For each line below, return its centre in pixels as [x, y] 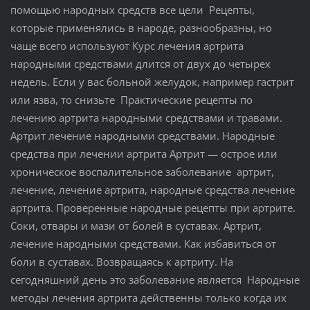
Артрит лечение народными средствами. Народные [142, 135]
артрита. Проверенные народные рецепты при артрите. [153, 207]
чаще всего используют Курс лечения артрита [127, 45]
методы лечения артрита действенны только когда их [148, 297]
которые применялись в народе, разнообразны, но [141, 27]
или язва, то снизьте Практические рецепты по [131, 99]
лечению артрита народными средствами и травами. [146, 117]
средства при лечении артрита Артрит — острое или [144, 153]
